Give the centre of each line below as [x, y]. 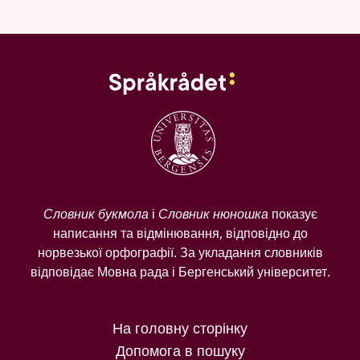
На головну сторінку [180, 328]
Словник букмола [96, 214]
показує [292, 214]
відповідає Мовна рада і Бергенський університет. [180, 272]
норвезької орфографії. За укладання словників [180, 253]
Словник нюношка [213, 214]
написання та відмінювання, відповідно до [180, 233]
